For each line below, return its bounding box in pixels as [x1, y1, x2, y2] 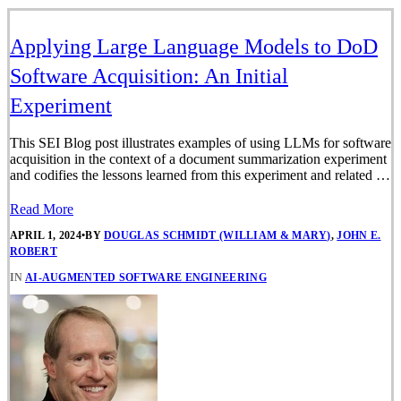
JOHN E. [337, 228, 381, 242]
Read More [10, 200, 73, 217]
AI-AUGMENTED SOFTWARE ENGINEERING [24, 271, 267, 284]
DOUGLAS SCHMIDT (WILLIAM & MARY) [104, 228, 331, 242]
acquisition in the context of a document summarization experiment [10, 150, 387, 166]
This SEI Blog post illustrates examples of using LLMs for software [10, 134, 391, 150]
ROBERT [10, 244, 57, 258]
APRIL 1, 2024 [10, 228, 81, 242]
